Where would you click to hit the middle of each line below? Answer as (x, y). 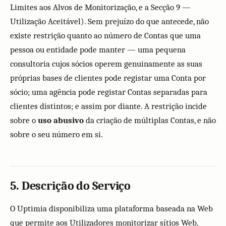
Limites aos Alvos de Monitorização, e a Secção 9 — (100, 7)
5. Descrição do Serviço (71, 186)
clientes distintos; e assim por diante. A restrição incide (108, 106)
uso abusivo (61, 120)
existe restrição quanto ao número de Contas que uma (105, 36)
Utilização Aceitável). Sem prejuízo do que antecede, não (109, 21)
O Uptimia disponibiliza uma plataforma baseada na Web (111, 209)
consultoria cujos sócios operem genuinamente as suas (106, 64)
